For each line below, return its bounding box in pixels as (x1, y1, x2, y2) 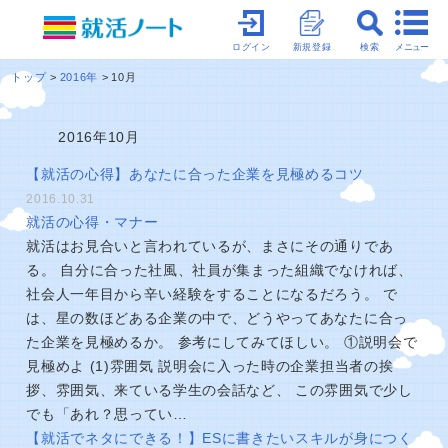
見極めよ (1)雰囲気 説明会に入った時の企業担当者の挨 (26, 359, 394, 374)
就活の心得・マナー (26, 215, 159, 230)
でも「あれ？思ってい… (26, 407, 188, 422)
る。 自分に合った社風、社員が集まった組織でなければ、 (26, 263, 413, 278)
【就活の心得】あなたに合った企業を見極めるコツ (26, 167, 364, 182)
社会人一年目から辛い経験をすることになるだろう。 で (26, 287, 398, 302)
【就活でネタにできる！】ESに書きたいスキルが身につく (26, 431, 413, 446)
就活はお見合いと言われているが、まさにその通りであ (26, 239, 394, 254)
